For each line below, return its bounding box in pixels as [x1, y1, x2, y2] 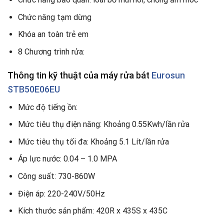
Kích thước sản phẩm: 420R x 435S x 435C [17, 206, 167, 216]
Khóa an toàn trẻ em [17, 29, 88, 39]
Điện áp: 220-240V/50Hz [17, 188, 105, 198]
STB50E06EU [7, 83, 60, 94]
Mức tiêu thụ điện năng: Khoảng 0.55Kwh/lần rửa [17, 119, 189, 129]
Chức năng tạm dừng [17, 12, 91, 22]
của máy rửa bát [83, 69, 149, 80]
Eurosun [151, 69, 185, 80]
